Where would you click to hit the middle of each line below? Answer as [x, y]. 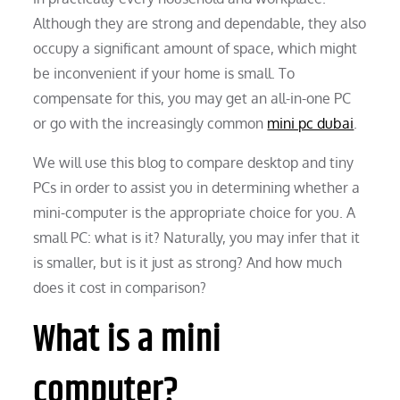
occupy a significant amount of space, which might [196, 48]
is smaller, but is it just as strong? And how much [188, 262]
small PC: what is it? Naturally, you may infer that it [197, 237]
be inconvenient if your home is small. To [164, 73]
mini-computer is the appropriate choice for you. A [195, 212]
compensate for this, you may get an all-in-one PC [192, 98]
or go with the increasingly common [150, 123]
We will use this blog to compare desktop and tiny [194, 162]
